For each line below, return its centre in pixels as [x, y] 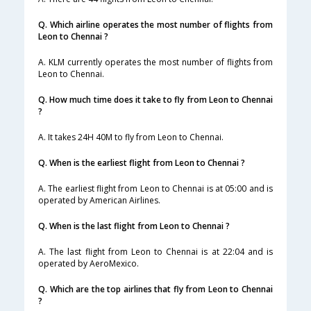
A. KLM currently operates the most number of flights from [155, 62]
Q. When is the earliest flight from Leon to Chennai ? [142, 163]
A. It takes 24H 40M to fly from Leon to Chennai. [131, 137]
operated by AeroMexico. [89, 264]
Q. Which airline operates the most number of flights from [155, 25]
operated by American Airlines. [99, 201]
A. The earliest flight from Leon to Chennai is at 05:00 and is [155, 189]
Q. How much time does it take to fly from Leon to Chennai [155, 100]
